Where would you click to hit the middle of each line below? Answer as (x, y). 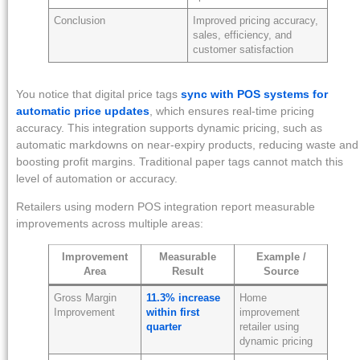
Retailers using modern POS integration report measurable (166, 207)
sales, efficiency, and (243, 35)
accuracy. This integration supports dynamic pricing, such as (169, 127)
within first (173, 312)
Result (188, 271)
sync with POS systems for (254, 94)
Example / (281, 257)
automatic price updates (83, 110)
